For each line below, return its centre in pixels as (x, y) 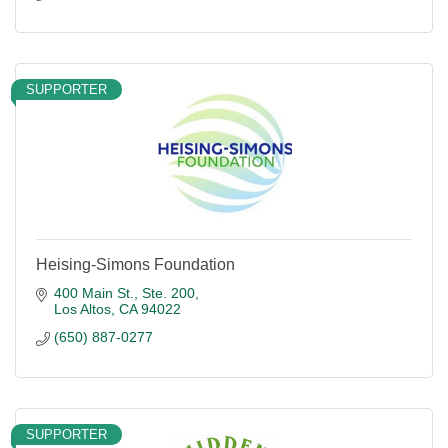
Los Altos (82, 309)
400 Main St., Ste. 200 (124, 293)
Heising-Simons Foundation (135, 264)
